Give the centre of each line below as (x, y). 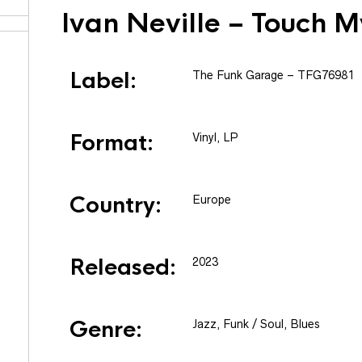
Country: (116, 205)
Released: (123, 267)
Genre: (106, 330)
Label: (103, 81)
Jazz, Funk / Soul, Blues (256, 324)
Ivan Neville (141, 24)
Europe (212, 200)
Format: (112, 143)
